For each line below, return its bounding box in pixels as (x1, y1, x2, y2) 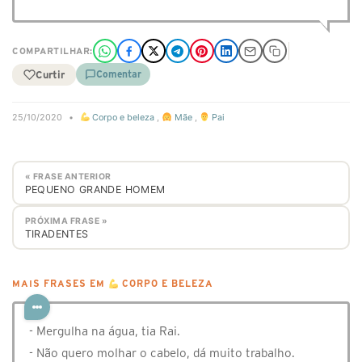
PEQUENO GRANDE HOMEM (24, 183, 166, 196)
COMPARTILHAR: (12, 46, 93, 56)
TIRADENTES (24, 227, 89, 240)
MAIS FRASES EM (12, 279, 108, 289)
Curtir (36, 69, 65, 80)
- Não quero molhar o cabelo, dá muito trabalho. (29, 346, 295, 360)
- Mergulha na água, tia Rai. (29, 324, 180, 339)
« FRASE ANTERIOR (24, 170, 112, 182)
